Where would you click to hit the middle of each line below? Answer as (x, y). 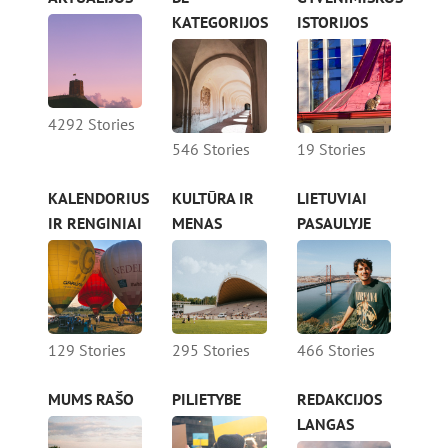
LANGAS (325, 424)
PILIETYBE (207, 399)
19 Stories (331, 149)
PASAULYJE (333, 223)
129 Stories (87, 350)
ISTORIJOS (332, 21)
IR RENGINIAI (95, 223)
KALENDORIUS (98, 198)
